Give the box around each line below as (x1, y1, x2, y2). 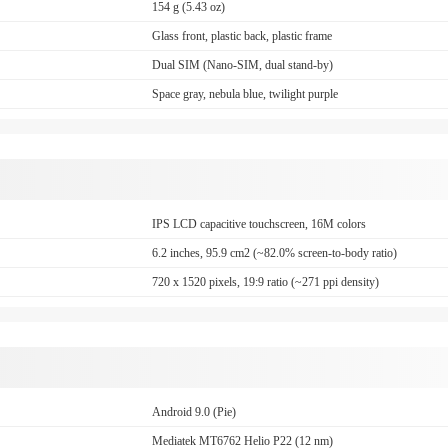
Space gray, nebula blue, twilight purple (152, 87, 339, 101)
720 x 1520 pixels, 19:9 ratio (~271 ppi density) (152, 275, 380, 289)
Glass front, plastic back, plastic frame (152, 29, 333, 43)
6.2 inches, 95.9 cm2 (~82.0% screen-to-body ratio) (152, 246, 398, 260)
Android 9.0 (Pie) (152, 405, 237, 419)
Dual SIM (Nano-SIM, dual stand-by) (152, 58, 334, 72)
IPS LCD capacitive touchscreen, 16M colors (152, 217, 367, 231)
